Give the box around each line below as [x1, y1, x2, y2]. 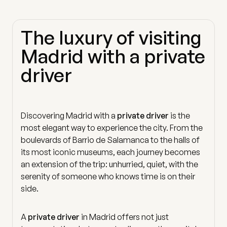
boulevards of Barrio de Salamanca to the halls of [21, 135, 200, 145]
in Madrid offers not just [80, 212, 169, 222]
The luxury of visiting [21, 25, 202, 49]
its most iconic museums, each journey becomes [21, 147, 200, 158]
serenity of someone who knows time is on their [21, 171, 195, 182]
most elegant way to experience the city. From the [21, 123, 203, 133]
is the [169, 110, 190, 121]
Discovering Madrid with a [21, 110, 117, 121]
